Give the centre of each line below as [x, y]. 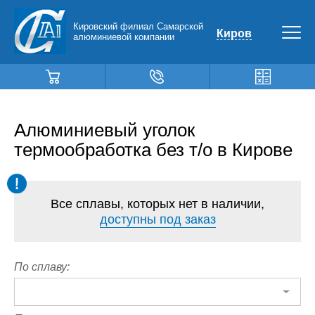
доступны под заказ [157, 219]
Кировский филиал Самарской [138, 26]
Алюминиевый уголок [104, 130]
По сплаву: [42, 267]
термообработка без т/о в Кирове [153, 150]
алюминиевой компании [124, 37]
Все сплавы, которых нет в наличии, [157, 204]
